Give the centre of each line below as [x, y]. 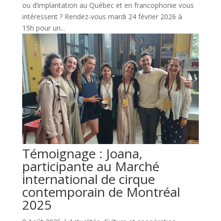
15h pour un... [43, 28]
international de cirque [88, 179]
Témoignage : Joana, [82, 153]
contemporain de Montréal [101, 192]
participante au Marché [91, 166]
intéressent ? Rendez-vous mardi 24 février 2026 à [102, 16]
